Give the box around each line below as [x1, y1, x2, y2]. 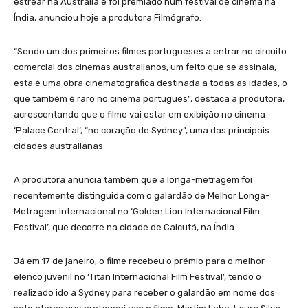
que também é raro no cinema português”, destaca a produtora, [14, 93, 285, 104]
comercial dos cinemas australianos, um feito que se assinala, [14, 62, 276, 73]
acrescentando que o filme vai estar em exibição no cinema [14, 109, 265, 120]
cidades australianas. [14, 141, 105, 152]
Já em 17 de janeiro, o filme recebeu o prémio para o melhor [14, 256, 265, 267]
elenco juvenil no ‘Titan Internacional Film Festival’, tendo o [14, 272, 261, 283]
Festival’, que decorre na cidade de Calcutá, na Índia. [14, 222, 236, 233]
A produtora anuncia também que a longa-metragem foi [14, 175, 252, 186]
